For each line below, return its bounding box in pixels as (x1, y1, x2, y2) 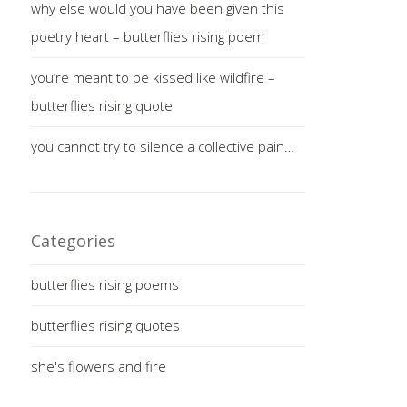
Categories (30, 229, 115, 252)
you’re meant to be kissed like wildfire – (30, 67, 275, 86)
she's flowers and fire (30, 356, 166, 375)
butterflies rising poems (30, 274, 179, 293)
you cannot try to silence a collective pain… (30, 136, 294, 155)
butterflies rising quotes (30, 315, 180, 334)
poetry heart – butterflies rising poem (30, 26, 264, 45)
